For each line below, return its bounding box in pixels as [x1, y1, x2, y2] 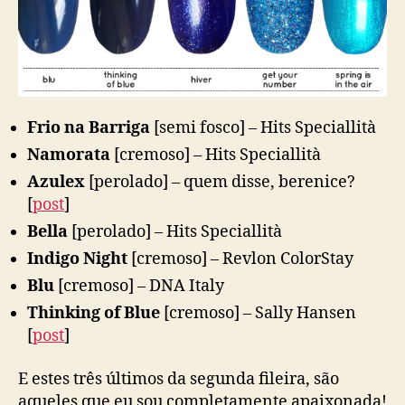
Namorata [27, 145, 110, 165]
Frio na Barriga [27, 118, 150, 138]
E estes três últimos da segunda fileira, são [18, 368, 339, 390]
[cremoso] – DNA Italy [54, 276, 224, 297]
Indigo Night [27, 249, 127, 269]
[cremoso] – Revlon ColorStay [127, 249, 353, 269]
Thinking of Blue [27, 303, 160, 324]
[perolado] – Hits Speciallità [68, 221, 282, 242]
